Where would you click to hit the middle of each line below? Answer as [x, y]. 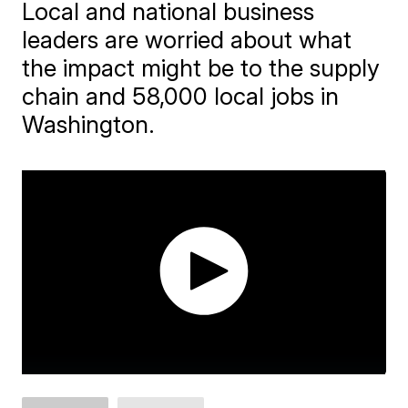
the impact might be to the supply [201, 67]
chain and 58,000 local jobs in [181, 96]
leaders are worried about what [187, 39]
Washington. [89, 124]
